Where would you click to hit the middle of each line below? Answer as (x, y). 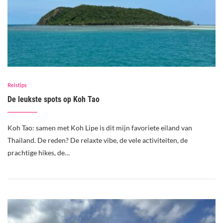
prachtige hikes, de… (39, 153)
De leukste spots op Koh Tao (55, 100)
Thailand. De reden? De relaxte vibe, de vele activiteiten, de (98, 140)
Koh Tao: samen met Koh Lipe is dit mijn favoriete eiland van (100, 128)
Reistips (17, 85)
